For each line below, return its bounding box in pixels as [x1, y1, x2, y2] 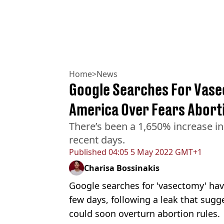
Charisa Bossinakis [84, 162, 159, 173]
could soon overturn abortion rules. [69, 207, 220, 219]
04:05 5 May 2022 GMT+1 [106, 146, 202, 157]
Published [69, 146, 106, 157]
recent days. [69, 132, 125, 146]
